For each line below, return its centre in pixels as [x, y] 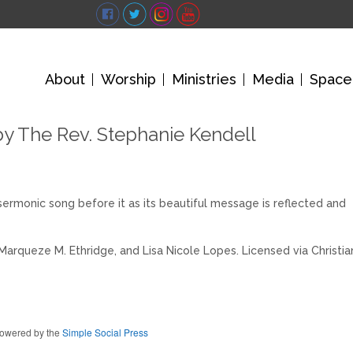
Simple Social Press [105, 333]
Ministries [204, 79]
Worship [128, 79]
